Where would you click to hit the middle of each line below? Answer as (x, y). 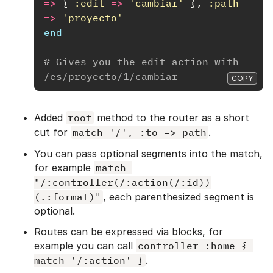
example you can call (85, 245)
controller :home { (193, 245)
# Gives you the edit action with (141, 61)
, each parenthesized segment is (179, 197)
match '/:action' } (89, 260)
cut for (52, 132)
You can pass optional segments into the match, (148, 153)
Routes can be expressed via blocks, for (129, 231)
